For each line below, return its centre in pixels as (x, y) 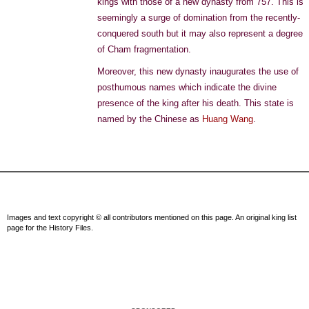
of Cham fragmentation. (144, 49)
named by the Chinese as (150, 119)
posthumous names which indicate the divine (187, 87)
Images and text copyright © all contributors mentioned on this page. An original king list (152, 217)
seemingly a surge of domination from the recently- (199, 18)
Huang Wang (228, 119)
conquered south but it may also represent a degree (200, 33)
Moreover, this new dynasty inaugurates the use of (198, 71)
